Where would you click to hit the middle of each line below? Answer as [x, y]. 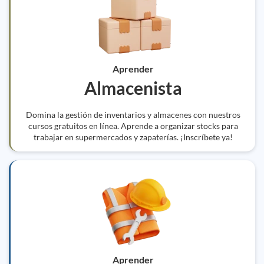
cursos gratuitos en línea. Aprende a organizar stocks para [133, 126]
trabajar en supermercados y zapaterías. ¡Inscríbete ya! [133, 137]
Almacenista [133, 88]
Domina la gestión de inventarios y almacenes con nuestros [133, 115]
